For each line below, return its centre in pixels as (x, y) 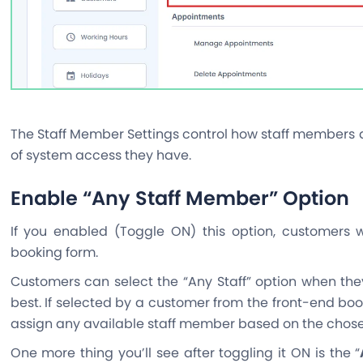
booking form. (54, 253)
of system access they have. (100, 156)
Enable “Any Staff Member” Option (179, 199)
